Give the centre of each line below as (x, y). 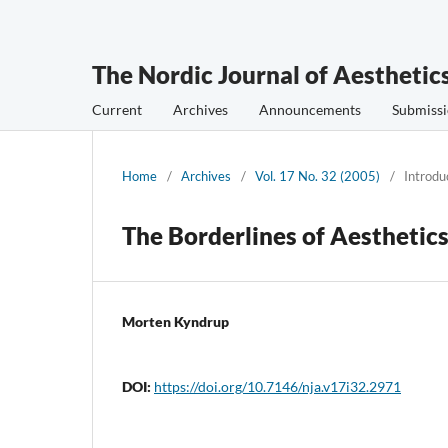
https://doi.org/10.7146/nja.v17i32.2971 (277, 386)
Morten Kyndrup (175, 321)
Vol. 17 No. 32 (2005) (317, 175)
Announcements (310, 109)
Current (117, 109)
